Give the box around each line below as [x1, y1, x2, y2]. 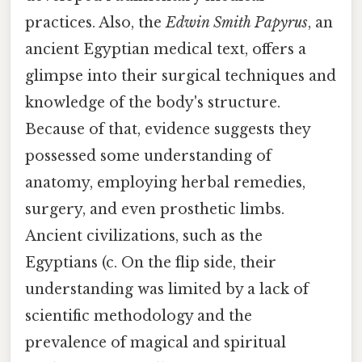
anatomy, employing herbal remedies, [25, 173, 305, 192]
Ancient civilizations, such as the [25, 226, 263, 245]
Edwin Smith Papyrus [166, 13, 308, 32]
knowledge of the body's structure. [25, 93, 280, 112]
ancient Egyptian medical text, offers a [25, 40, 306, 58]
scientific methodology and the [25, 306, 252, 325]
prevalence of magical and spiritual [25, 333, 286, 351]
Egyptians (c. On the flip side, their [25, 253, 276, 271]
